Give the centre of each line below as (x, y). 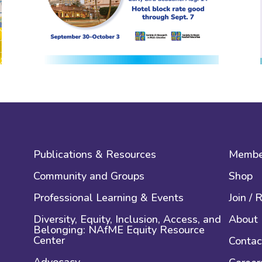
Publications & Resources (95, 154)
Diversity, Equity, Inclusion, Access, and (127, 219)
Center (49, 240)
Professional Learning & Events (109, 197)
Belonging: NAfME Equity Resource (119, 230)
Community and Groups (89, 176)
